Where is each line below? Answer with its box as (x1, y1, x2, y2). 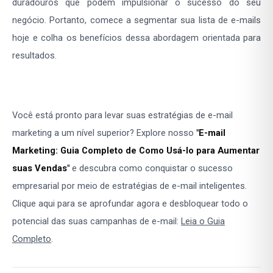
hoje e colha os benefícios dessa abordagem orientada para (12, 32, 261, 44)
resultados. (12, 50, 57, 62)
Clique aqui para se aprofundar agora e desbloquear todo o (12, 198, 248, 210)
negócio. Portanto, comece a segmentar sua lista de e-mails (12, 15, 261, 26)
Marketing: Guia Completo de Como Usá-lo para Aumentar (12, 145, 260, 157)
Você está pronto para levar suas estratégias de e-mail (12, 110, 233, 121)
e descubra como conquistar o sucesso (69, 163, 233, 174)
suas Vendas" (12, 163, 69, 174)
